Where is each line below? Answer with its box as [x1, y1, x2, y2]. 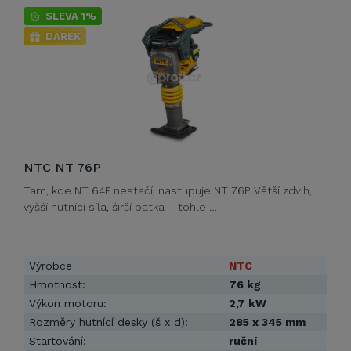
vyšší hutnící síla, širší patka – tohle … [24, 201, 217, 213]
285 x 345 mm [229, 316, 306, 328]
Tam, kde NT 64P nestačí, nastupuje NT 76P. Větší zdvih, [24, 184, 312, 197]
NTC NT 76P [24, 160, 101, 175]
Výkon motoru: [29, 297, 107, 309]
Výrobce [29, 259, 72, 272]
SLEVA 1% [45, 10, 96, 22]
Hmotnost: [29, 278, 85, 291]
